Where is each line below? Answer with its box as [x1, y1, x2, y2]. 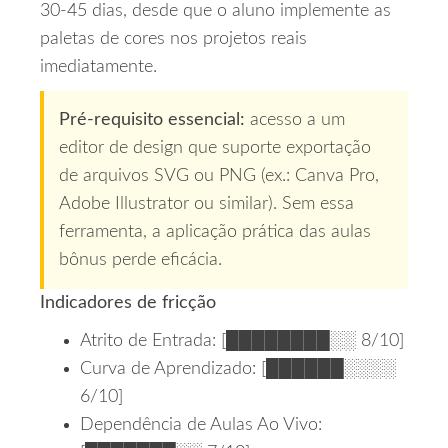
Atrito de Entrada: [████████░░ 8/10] [80, 332, 404, 351]
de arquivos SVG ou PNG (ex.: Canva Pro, [59, 167, 379, 186]
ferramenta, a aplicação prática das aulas [59, 223, 371, 242]
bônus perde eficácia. [59, 251, 222, 270]
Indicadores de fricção [40, 294, 216, 313]
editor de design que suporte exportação [59, 139, 371, 158]
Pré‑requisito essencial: [59, 111, 245, 130]
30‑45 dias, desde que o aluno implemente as [40, 2, 391, 21]
